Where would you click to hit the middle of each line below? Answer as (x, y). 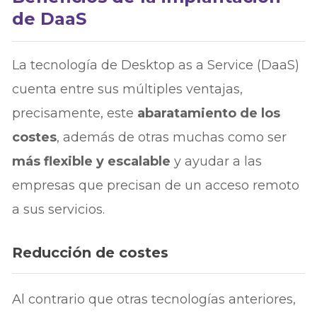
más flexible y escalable (92, 161)
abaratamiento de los (209, 113)
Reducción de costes (91, 253)
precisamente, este (75, 113)
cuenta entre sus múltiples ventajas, (128, 89)
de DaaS (50, 18)
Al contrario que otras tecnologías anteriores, (154, 299)
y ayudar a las (217, 161)
